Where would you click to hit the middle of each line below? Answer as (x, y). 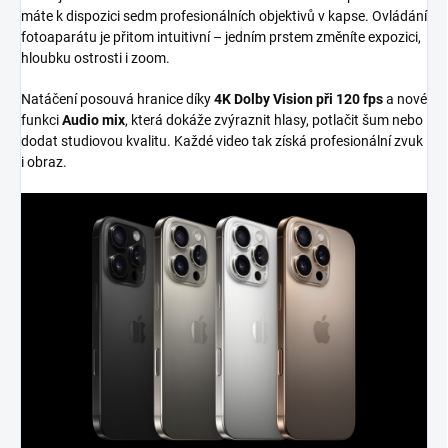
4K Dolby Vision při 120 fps (298, 98)
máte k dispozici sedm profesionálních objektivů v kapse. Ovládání (224, 15)
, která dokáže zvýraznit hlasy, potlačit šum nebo (274, 119)
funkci (41, 119)
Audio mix (93, 119)
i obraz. (44, 161)
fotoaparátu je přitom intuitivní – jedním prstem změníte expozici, (221, 36)
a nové (405, 98)
